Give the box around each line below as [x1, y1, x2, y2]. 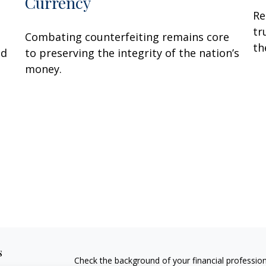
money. [25, 61, 62, 76]
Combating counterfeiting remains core [25, 29, 230, 44]
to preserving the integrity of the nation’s [25, 45, 240, 60]
